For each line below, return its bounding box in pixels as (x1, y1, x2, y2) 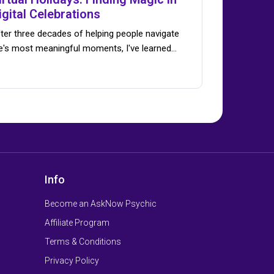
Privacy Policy (45, 256, 99, 266)
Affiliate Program (45, 218, 109, 228)
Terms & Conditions (45, 237, 121, 247)
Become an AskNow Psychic (45, 199, 157, 209)
